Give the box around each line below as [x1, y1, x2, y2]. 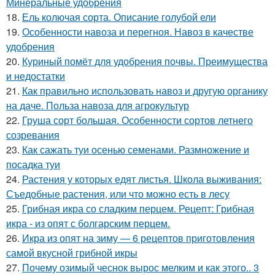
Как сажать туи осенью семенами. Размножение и [22, 142, 249, 157]
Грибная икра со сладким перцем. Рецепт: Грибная [22, 201, 254, 215]
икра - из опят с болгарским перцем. [6, 216, 170, 230]
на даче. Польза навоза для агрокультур [6, 98, 189, 112]
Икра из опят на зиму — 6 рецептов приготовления [22, 231, 255, 245]
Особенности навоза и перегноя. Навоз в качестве [22, 25, 254, 39]
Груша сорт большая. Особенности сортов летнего [22, 113, 253, 127]
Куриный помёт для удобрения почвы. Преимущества [22, 54, 268, 68]
